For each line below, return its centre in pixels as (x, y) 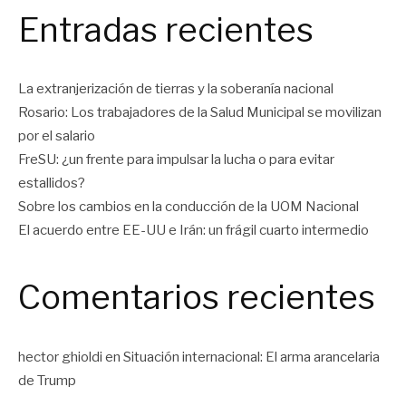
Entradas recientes (166, 29)
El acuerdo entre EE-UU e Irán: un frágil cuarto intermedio (193, 231)
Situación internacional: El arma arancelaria (251, 357)
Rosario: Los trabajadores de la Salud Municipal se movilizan (200, 113)
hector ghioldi (60, 357)
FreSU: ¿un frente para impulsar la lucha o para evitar (176, 160)
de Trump (47, 380)
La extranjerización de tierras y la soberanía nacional (176, 89)
